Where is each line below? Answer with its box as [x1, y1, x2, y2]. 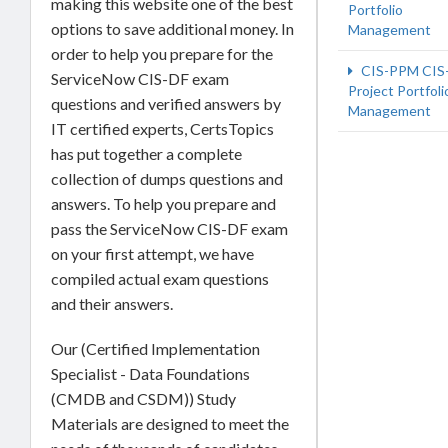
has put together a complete [51, 143, 242, 163]
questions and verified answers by [51, 93, 281, 113]
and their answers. [51, 293, 176, 313]
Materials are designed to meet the [51, 413, 289, 433]
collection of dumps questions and [51, 168, 283, 188]
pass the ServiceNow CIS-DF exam [51, 218, 288, 238]
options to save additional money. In [51, 18, 294, 38]
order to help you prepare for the [51, 43, 273, 63]
